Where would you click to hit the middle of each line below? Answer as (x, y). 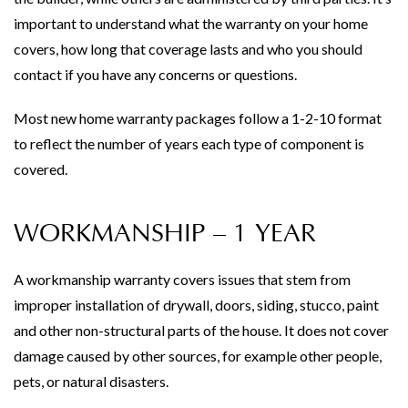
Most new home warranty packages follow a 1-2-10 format (198, 117)
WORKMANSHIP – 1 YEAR (165, 233)
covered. (41, 168)
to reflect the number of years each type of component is (189, 143)
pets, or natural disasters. (91, 381)
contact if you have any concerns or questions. (155, 74)
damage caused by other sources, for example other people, (198, 355)
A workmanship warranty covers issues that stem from (182, 279)
